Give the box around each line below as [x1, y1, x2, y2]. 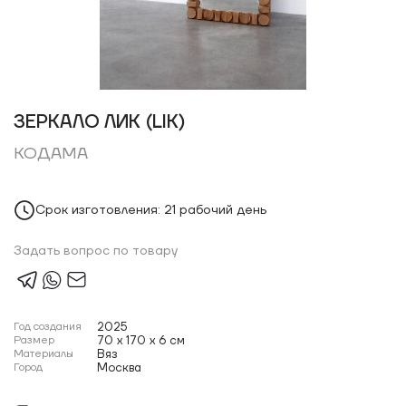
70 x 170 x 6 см [97, 333, 185, 348]
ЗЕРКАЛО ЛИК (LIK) [14, 111, 185, 134]
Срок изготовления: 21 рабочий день [35, 201, 266, 218]
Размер [14, 333, 54, 347]
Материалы [14, 347, 73, 361]
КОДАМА [14, 143, 88, 164]
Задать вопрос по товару [14, 243, 178, 259]
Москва [97, 361, 141, 375]
